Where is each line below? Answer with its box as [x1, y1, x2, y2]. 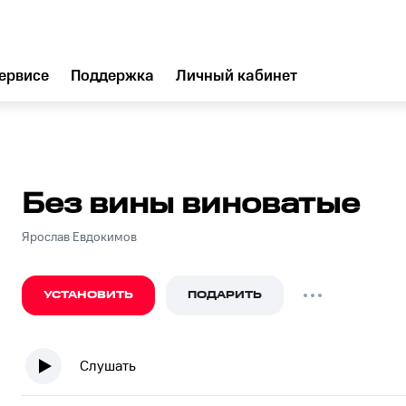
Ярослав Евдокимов [22, 230, 137, 245]
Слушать [80, 357, 136, 375]
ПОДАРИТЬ [188, 287, 262, 303]
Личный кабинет [176, 67, 297, 85]
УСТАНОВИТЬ [43, 287, 133, 303]
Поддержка [71, 67, 154, 85]
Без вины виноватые [22, 188, 360, 221]
